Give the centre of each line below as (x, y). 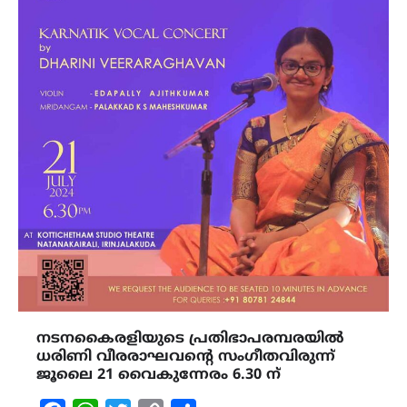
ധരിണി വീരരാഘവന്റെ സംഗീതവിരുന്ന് (186, 357)
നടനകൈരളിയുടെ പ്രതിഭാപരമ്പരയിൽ (190, 339)
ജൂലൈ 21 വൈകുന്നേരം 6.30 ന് (159, 376)
